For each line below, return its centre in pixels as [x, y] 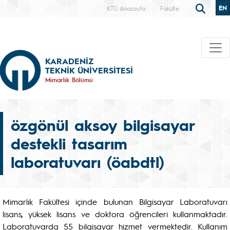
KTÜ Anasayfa [126, 8]
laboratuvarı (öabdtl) [88, 162]
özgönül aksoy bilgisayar [102, 125]
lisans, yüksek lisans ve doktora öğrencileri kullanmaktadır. [115, 214]
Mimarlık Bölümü [69, 79]
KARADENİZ [69, 61]
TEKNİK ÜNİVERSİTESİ [89, 70]
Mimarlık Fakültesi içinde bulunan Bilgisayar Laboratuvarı [115, 202]
